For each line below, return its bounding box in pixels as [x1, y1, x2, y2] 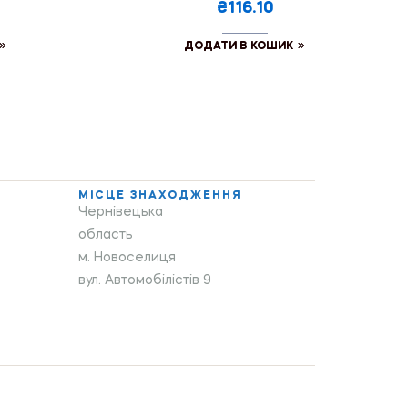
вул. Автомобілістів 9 [78, 273, 211, 287]
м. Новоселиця [78, 250, 176, 264]
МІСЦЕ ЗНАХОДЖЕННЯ [78, 189, 241, 201]
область [78, 228, 133, 241]
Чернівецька [78, 205, 163, 219]
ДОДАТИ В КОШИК [184, 40, 294, 52]
